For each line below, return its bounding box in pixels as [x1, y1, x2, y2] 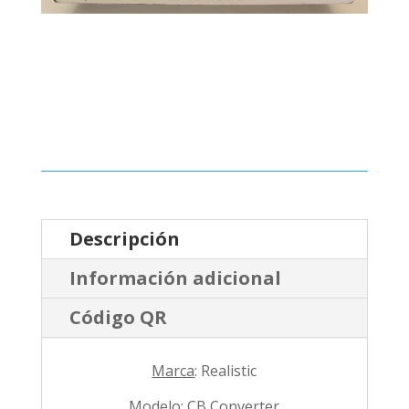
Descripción [68, 226, 180, 251]
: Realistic [194, 361, 257, 381]
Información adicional [68, 266, 281, 290]
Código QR [68, 305, 167, 330]
